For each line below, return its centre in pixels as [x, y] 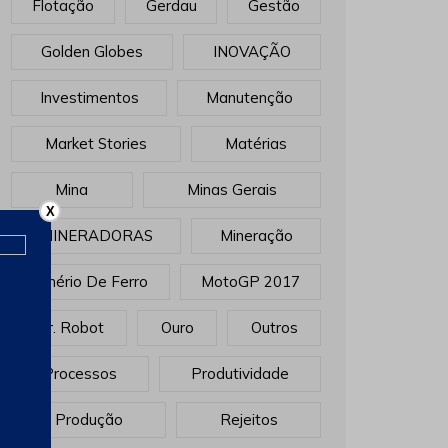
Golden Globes [92, 51]
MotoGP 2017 [250, 281]
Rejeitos [248, 419]
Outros [274, 327]
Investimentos [89, 97]
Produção [88, 419]
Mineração [256, 235]
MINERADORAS [96, 235]
